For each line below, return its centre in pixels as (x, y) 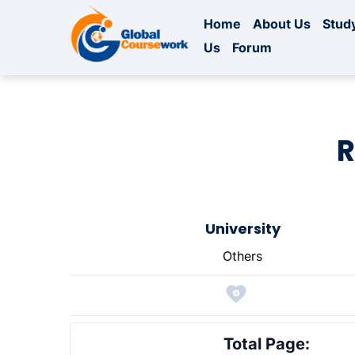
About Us (282, 24)
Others (243, 256)
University (242, 229)
